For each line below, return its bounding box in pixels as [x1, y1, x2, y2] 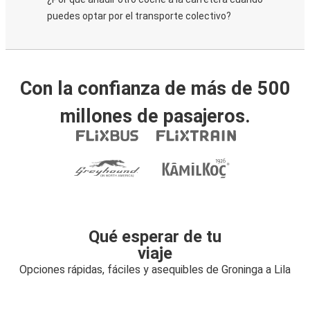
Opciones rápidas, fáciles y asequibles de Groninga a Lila [19, 263, 291, 276]
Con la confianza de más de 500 [19, 77, 291, 100]
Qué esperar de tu [89, 227, 221, 246]
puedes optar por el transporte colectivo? [47, 10, 231, 21]
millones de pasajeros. [60, 105, 250, 127]
